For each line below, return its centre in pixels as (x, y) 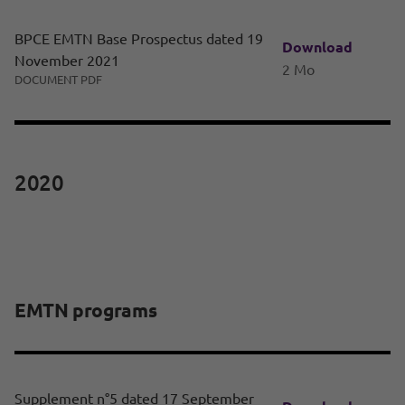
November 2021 (67, 60)
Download (317, 46)
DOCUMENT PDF (58, 80)
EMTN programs (86, 310)
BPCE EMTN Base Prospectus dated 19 (139, 38)
